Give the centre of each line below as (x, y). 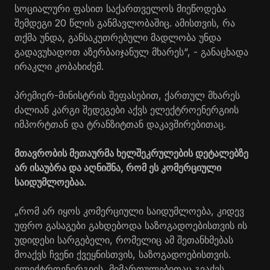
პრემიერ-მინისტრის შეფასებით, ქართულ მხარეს (127, 95)
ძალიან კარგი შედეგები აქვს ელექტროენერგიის (127, 109)
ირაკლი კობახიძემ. (59, 66)
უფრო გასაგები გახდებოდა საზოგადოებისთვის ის (131, 225)
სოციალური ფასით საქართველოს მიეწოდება (120, 8)
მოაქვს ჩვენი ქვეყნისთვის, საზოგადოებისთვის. (123, 254)
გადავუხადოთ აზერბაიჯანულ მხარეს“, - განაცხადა (131, 52)
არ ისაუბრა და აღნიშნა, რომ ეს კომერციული (118, 167)
